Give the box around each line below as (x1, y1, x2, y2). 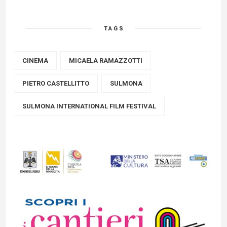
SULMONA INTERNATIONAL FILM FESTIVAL (22, 102, 156, 110)
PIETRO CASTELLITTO (22, 80, 89, 87)
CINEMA (22, 57, 48, 64)
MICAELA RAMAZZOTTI (69, 57, 142, 64)
